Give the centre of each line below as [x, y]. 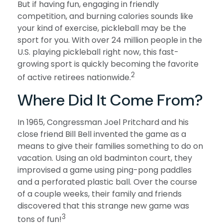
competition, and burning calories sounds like [105, 16]
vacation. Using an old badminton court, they [105, 158]
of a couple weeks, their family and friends [100, 194]
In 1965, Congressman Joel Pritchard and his [103, 122]
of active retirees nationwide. [74, 78]
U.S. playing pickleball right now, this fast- [98, 52]
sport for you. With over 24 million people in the [110, 40]
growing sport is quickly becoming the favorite [108, 64]
